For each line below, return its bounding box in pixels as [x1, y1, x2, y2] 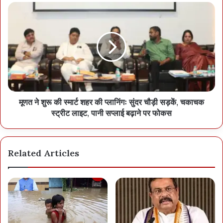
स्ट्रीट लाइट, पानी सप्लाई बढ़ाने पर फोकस [51, 108, 172, 118]
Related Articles [8, 147, 79, 159]
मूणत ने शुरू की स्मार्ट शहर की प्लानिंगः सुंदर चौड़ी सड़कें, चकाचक [19, 97, 204, 107]
